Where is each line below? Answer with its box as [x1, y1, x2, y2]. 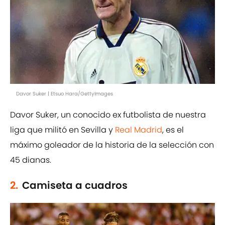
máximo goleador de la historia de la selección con [10, 139, 214, 151]
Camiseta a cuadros [22, 178, 128, 193]
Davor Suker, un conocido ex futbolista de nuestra [10, 109, 206, 121]
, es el [162, 124, 184, 136]
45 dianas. [10, 154, 51, 166]
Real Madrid [115, 124, 162, 136]
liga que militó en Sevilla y [10, 124, 115, 136]
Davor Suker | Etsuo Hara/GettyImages [16, 90, 113, 98]
